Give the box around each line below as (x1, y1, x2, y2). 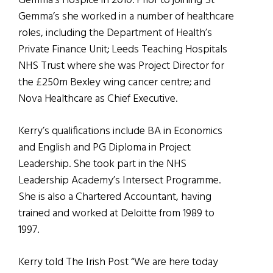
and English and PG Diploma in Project (18, 139, 191, 157)
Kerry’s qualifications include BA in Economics (18, 122, 222, 141)
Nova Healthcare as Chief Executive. (18, 90, 177, 108)
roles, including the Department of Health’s (18, 24, 212, 43)
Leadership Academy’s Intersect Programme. (18, 172, 221, 190)
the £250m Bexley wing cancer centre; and (18, 74, 211, 92)
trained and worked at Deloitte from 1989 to (18, 205, 214, 223)
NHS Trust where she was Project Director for (18, 57, 224, 76)
